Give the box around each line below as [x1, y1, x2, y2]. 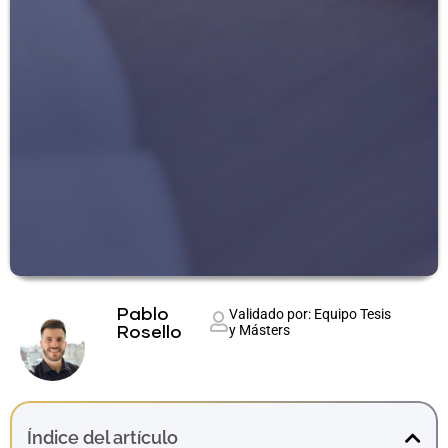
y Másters [229, 322, 291, 339]
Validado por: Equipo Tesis [229, 306, 392, 323]
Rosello [117, 324, 182, 343]
